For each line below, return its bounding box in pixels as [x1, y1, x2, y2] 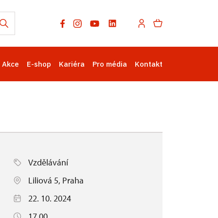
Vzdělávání [28, 157, 68, 168]
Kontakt [135, 59, 163, 69]
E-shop [27, 59, 51, 69]
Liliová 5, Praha [28, 175, 84, 186]
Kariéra [59, 59, 85, 69]
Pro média [92, 59, 127, 69]
